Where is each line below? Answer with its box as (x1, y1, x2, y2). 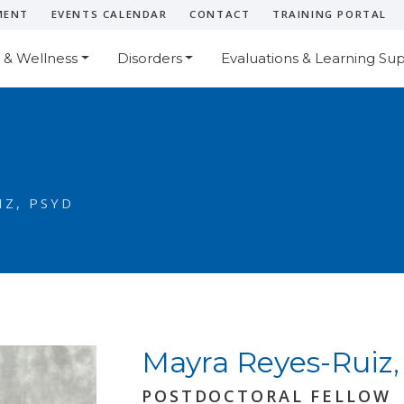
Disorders (116, 49, 182, 67)
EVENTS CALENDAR (50, 7, 168, 22)
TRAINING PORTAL (272, 7, 388, 22)
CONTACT (189, 7, 251, 22)
